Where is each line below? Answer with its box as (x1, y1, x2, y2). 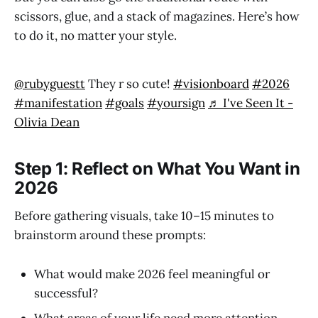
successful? (34, 285, 98, 301)
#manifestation (14, 94, 102, 111)
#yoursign (147, 94, 205, 111)
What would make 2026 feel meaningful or (34, 265, 270, 282)
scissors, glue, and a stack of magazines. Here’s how (14, 8, 300, 24)
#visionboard (173, 75, 249, 92)
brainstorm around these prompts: (14, 227, 206, 243)
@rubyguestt (14, 75, 85, 92)
